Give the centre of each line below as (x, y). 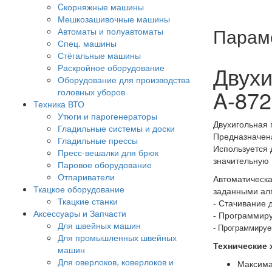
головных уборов (91, 92)
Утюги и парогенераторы (107, 116)
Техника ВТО (59, 104)
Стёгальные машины (99, 56)
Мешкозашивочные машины (114, 19)
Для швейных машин (99, 226)
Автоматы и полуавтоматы (110, 31)
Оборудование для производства (124, 80)
